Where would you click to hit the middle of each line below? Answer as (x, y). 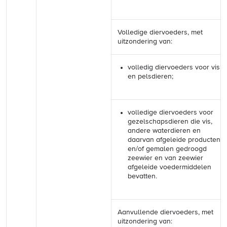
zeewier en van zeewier (165, 158)
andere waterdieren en (164, 131)
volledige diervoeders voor (171, 112)
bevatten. (142, 176)
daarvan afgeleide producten (174, 140)
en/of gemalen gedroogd (167, 149)
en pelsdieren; (150, 77)
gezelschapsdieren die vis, (170, 122)
